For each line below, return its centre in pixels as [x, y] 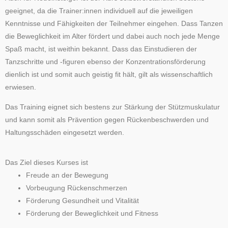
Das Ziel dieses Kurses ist [47, 162]
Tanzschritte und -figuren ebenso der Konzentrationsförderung [105, 62]
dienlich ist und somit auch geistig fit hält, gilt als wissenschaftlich [109, 75]
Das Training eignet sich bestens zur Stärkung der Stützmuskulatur [112, 107]
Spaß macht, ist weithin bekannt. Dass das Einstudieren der [101, 49]
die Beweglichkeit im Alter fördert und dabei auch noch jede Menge [112, 37]
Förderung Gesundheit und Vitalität [83, 201]
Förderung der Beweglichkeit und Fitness [92, 213]
